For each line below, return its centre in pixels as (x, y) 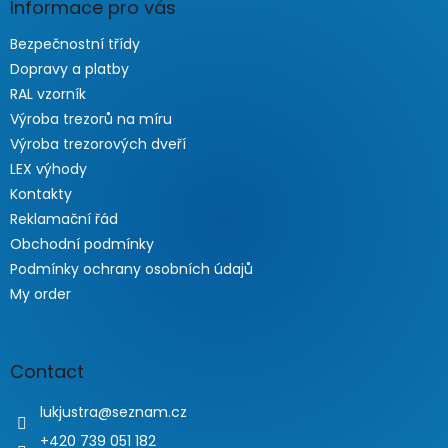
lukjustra (69, 412)
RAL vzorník (48, 94)
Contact (47, 372)
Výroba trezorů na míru (91, 119)
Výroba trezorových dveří (98, 144)
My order (40, 294)
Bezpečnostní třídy (75, 44)
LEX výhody (48, 169)
